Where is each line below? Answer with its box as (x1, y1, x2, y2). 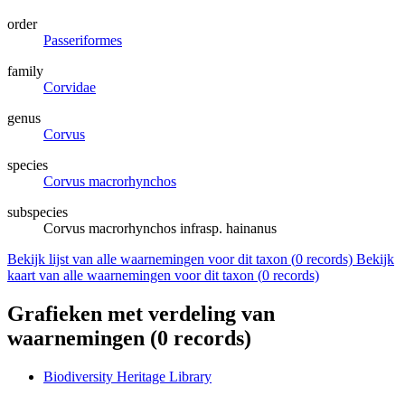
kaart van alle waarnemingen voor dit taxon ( (7, 268, 262, 284)
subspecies (7, 204, 68, 221)
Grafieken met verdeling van (7, 302, 275, 326)
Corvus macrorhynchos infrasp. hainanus (43, 221, 277, 237)
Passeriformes (43, 33, 122, 49)
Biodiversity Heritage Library (43, 369, 212, 385)
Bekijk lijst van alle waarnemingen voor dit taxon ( (7, 251, 296, 268)
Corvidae (43, 80, 96, 96)
